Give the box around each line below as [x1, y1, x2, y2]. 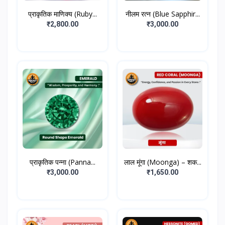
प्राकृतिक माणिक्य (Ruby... [28, 9, 97, 19]
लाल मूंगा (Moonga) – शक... [124, 157, 201, 167]
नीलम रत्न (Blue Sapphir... [125, 9, 200, 19]
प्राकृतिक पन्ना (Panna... [30, 157, 95, 167]
